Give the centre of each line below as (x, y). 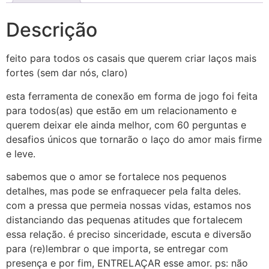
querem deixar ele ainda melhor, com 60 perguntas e (126, 125)
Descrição (52, 30)
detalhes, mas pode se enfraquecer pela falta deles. (123, 191)
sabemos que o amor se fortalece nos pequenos (116, 177)
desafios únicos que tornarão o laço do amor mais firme (134, 139)
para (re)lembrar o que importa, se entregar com (117, 249)
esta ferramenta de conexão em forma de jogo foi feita (132, 96)
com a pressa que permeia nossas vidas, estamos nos (128, 206)
